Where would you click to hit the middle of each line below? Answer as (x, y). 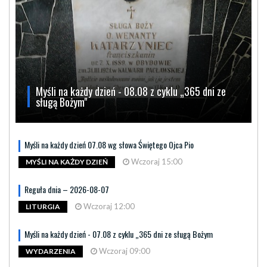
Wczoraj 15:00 (156, 162)
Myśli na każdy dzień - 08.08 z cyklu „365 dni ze (131, 91)
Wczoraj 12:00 (108, 206)
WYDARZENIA (51, 252)
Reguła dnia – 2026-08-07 (67, 189)
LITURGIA (43, 207)
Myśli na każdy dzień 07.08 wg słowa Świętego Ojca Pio (109, 145)
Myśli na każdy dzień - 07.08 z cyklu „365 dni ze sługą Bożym (119, 234)
